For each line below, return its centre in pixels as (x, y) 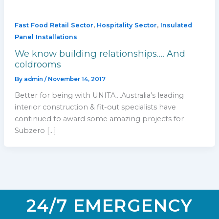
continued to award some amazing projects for (99, 119)
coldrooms (38, 64)
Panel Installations (46, 37)
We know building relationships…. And (100, 53)
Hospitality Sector (127, 25)
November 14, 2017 (77, 79)
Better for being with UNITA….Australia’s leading (99, 95)
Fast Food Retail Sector (54, 25)
